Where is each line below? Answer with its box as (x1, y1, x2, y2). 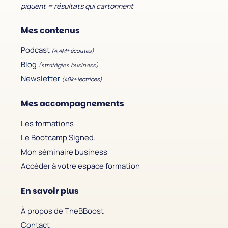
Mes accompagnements (21, 97, 124, 109)
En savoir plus (21, 185, 79, 197)
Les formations (21, 118, 74, 129)
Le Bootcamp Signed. (21, 132, 96, 143)
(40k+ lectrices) (62, 75, 102, 83)
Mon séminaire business (21, 146, 107, 157)
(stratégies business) (39, 61, 98, 69)
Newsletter (21, 73, 60, 84)
